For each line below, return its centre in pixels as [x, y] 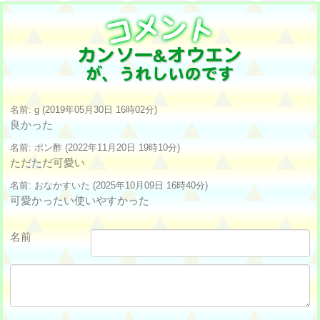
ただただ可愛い [47, 162]
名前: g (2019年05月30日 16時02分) [84, 109]
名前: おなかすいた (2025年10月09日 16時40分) [109, 185]
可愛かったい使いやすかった [80, 200]
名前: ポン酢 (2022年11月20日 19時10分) [95, 147]
